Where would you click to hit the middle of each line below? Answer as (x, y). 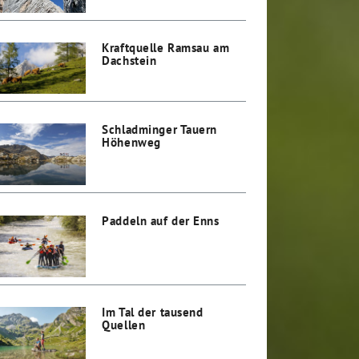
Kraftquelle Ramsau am (166, 48)
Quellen (124, 325)
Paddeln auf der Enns (161, 221)
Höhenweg (131, 141)
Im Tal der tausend (153, 312)
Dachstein (129, 61)
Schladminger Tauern (160, 129)
